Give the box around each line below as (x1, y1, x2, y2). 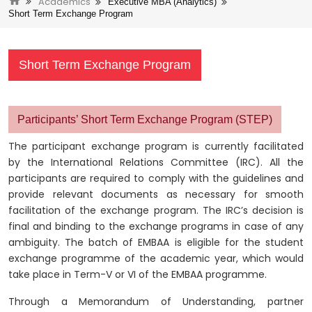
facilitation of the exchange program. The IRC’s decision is (8, 203, 304, 217)
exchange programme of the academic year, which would (8, 251, 304, 265)
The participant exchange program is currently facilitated (8, 139, 304, 153)
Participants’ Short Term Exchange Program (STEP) (17, 113, 272, 125)
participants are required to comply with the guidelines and (8, 171, 304, 185)
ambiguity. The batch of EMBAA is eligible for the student (8, 235, 304, 249)
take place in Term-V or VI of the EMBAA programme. (8, 267, 267, 281)
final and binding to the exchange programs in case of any (8, 219, 304, 233)
